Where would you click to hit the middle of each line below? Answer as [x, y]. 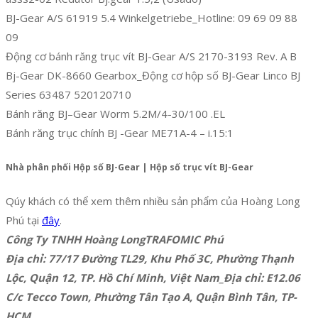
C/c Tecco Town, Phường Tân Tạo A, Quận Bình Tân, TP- [151, 296]
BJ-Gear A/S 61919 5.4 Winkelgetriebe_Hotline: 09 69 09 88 [152, 18]
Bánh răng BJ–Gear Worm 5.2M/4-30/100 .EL [115, 114]
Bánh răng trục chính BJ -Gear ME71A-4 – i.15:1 [120, 133]
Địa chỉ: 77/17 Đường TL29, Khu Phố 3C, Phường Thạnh [150, 258]
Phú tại [24, 220]
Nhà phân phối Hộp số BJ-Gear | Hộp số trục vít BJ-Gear [130, 168]
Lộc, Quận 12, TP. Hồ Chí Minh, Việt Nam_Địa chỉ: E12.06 [153, 277]
